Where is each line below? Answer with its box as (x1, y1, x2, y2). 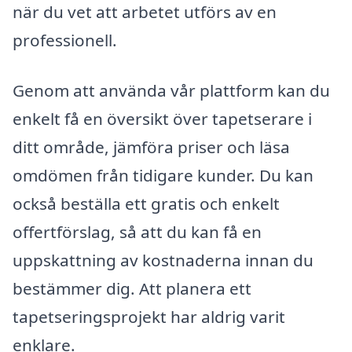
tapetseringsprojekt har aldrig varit (13, 305, 285, 328)
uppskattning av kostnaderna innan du (13, 248, 313, 271)
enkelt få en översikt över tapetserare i (13, 107, 312, 130)
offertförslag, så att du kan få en (13, 220, 262, 243)
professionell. (13, 29, 117, 52)
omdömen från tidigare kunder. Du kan (13, 163, 313, 186)
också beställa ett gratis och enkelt (13, 192, 280, 214)
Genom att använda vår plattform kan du (13, 79, 330, 101)
